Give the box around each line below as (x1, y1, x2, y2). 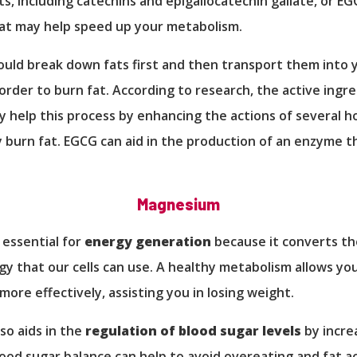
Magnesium (137, 194, 220, 214)
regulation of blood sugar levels (85, 321, 301, 339)
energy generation (84, 232, 211, 250)
